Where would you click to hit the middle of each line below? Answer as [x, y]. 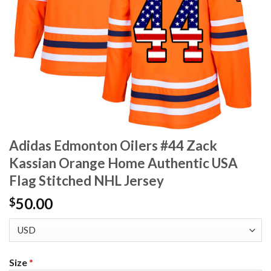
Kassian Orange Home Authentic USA [123, 163]
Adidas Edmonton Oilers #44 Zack [113, 146]
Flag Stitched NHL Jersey [87, 181]
